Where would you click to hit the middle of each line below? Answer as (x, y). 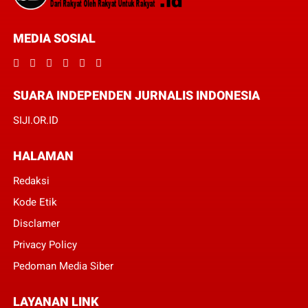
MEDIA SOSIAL (54, 38)
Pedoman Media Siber (63, 266)
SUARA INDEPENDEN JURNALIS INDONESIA (136, 96)
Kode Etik (35, 202)
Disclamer (36, 224)
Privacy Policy (45, 245)
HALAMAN (43, 156)
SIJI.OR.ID (35, 121)
